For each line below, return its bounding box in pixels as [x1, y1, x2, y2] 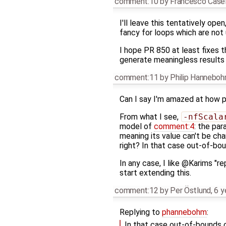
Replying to [119, 207, 162, 217]
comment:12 [115, 185, 158, 195]
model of [119, 121, 154, 131]
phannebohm [161, 207, 207, 217]
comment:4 [153, 121, 194, 131]
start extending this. [119, 167, 191, 178]
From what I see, [119, 111, 181, 122]
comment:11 [115, 72, 158, 82]
